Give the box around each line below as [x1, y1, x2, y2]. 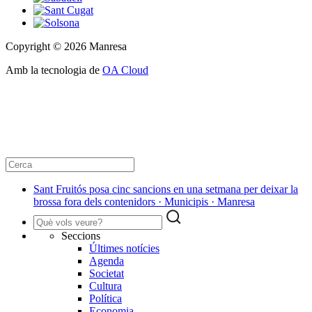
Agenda [89, 255, 124, 267]
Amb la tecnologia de [6, 64, 102, 77]
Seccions [61, 230, 100, 242]
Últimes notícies [89, 242, 159, 255]
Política [89, 292, 122, 305]
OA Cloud [102, 64, 148, 77]
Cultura [89, 280, 122, 292]
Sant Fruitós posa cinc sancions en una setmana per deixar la [33, 183, 298, 196]
